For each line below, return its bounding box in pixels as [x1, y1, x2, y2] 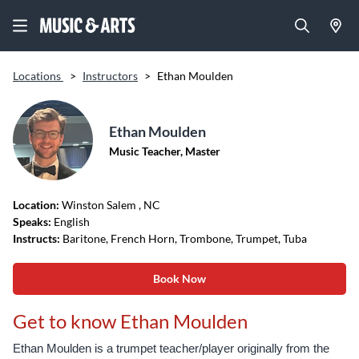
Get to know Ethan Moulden [13, 309, 248, 333]
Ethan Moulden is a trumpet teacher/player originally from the [13, 342, 329, 355]
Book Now [153, 272, 206, 285]
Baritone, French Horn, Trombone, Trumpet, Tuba [60, 232, 307, 245]
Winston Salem [62, 198, 139, 212]
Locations [13, 69, 63, 83]
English [51, 215, 90, 228]
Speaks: [13, 215, 51, 228]
